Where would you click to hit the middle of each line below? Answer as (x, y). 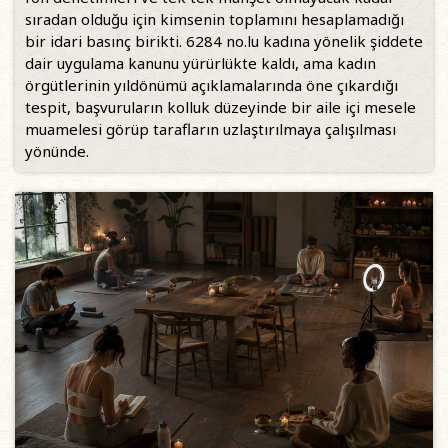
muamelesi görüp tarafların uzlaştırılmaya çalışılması (210, 128)
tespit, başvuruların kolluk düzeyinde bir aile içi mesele (220, 106)
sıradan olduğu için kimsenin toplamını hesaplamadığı (214, 18)
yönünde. (57, 150)
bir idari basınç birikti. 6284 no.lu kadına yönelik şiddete (224, 40)
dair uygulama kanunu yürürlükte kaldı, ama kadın (200, 62)
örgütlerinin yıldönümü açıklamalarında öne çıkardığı (211, 84)
